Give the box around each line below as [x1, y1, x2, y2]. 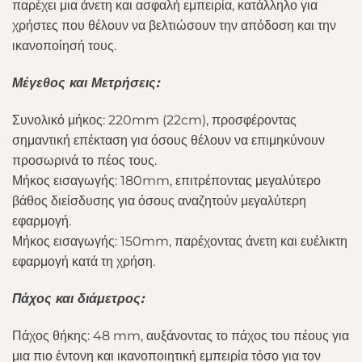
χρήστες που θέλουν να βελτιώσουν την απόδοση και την [12, 18, 336, 34]
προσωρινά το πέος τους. [12, 152, 157, 168]
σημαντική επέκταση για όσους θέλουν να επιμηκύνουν [12, 132, 325, 148]
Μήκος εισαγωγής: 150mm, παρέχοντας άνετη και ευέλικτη [12, 233, 347, 249]
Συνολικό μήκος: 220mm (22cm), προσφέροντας [12, 112, 297, 128]
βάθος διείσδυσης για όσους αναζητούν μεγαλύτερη [12, 192, 306, 208]
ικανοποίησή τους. [12, 38, 116, 54]
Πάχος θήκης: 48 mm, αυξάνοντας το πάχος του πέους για [12, 327, 349, 343]
